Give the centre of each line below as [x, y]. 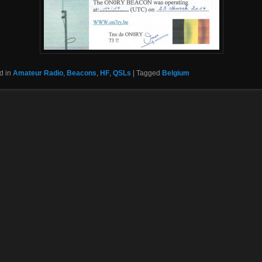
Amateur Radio [38, 73]
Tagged [148, 73]
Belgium [175, 73]
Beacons [81, 73]
